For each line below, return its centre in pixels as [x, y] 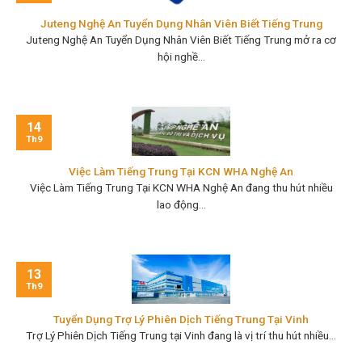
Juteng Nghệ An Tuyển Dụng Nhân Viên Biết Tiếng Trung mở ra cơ [181, 40]
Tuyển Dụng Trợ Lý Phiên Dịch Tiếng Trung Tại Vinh [181, 319]
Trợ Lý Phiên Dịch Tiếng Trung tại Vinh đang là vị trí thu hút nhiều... [181, 335]
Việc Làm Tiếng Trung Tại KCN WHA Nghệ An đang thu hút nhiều [181, 188]
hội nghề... [181, 57]
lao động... [181, 205]
